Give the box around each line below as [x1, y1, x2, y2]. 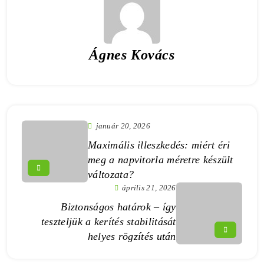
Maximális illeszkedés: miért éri [88, 139, 230, 151]
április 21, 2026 [121, 183, 176, 193]
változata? [88, 169, 134, 181]
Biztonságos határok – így [61, 201, 176, 213]
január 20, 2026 [95, 121, 150, 131]
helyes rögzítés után [87, 230, 176, 243]
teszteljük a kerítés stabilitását [41, 216, 176, 228]
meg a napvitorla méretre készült [88, 154, 233, 166]
